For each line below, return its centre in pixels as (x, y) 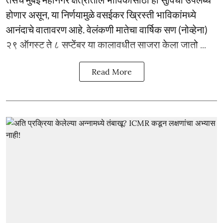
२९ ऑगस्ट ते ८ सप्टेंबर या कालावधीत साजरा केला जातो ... (106, 44)
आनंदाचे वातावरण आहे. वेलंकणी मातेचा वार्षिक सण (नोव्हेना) (107, 29)
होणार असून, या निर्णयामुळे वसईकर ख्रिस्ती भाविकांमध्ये (101, 14)
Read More (111, 72)
